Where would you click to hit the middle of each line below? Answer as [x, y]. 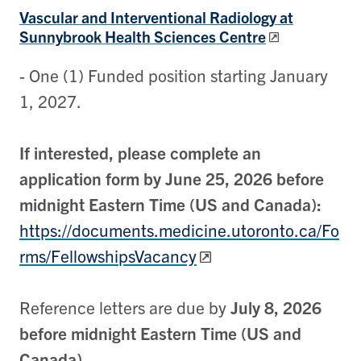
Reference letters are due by [125, 307]
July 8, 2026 [276, 307]
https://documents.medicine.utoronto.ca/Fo [179, 229]
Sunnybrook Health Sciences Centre [143, 36]
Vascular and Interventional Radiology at [156, 17]
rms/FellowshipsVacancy [108, 255]
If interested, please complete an [140, 152]
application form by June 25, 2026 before [172, 178]
